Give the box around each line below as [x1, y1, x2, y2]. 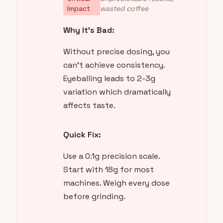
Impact [67, 4, 90, 13]
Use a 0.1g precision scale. [63, 151, 160, 162]
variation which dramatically [63, 87, 171, 98]
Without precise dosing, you [63, 46, 170, 57]
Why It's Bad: [63, 25, 114, 36]
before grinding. [63, 191, 125, 202]
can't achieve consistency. [63, 60, 165, 71]
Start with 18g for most [63, 164, 154, 175]
